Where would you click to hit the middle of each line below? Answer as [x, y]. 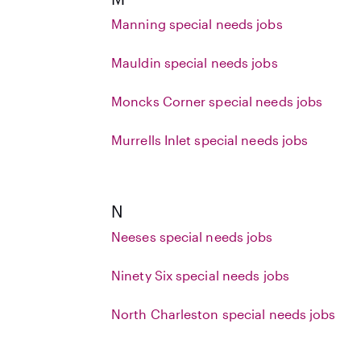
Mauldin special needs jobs [195, 62]
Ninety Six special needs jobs [200, 275]
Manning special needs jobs [197, 24]
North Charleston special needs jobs [224, 314]
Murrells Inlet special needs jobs [210, 140]
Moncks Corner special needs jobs [217, 101]
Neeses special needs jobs [192, 237]
